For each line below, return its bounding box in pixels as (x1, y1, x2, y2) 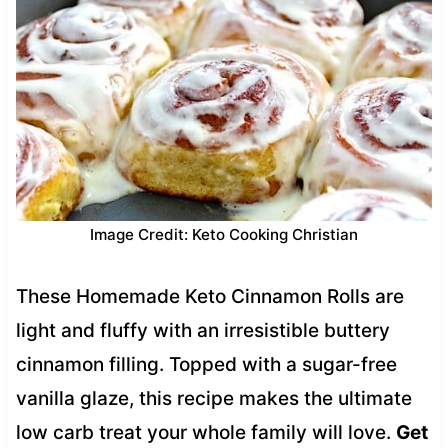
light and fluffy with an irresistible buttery (15, 318, 390, 342)
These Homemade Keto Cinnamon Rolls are (15, 284, 404, 308)
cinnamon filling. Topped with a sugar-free (15, 352, 397, 376)
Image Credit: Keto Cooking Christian (90, 224, 358, 244)
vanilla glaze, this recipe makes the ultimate (15, 386, 412, 410)
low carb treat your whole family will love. (15, 420, 396, 444)
